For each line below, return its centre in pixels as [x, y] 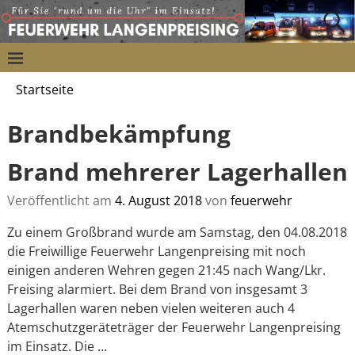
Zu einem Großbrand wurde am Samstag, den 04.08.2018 [177, 232]
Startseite [45, 89]
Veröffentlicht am [61, 200]
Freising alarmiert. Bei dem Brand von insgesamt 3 [157, 289]
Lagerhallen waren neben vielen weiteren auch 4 [151, 308]
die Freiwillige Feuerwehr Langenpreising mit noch [156, 251]
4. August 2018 [158, 200]
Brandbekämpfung [118, 134]
